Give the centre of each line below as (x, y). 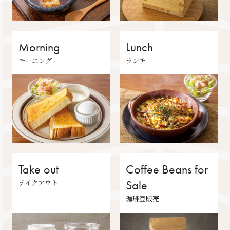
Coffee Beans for (167, 170)
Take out (38, 170)
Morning (39, 47)
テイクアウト (38, 183)
